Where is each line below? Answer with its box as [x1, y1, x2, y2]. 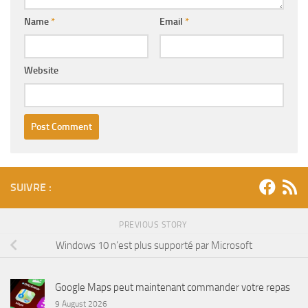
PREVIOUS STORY [119, 220, 189, 230]
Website [24, 65, 58, 77]
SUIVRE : [10, 181, 52, 195]
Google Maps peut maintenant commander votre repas [55, 281, 290, 294]
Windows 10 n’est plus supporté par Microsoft [56, 239, 252, 252]
